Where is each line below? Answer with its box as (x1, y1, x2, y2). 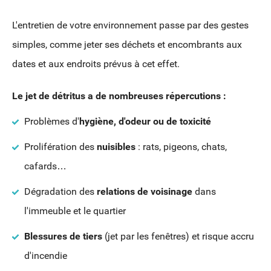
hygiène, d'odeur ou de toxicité (79, 116, 211, 128)
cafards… (24, 160, 69, 172)
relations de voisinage (97, 186, 192, 198)
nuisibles (97, 141, 138, 153)
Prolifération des (24, 141, 97, 153)
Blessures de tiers (24, 230, 102, 243)
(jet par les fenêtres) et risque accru (102, 230, 254, 243)
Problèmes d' (24, 116, 79, 128)
